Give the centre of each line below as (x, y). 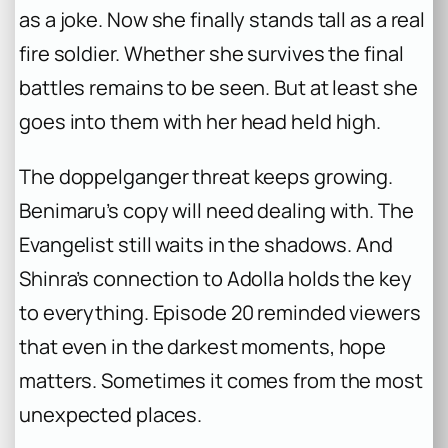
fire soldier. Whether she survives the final (211, 54)
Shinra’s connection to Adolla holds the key (215, 278)
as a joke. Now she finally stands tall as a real (222, 20)
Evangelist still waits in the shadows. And (206, 244)
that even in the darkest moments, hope (203, 346)
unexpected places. (111, 414)
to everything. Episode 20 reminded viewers (220, 312)
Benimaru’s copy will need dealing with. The (216, 210)
